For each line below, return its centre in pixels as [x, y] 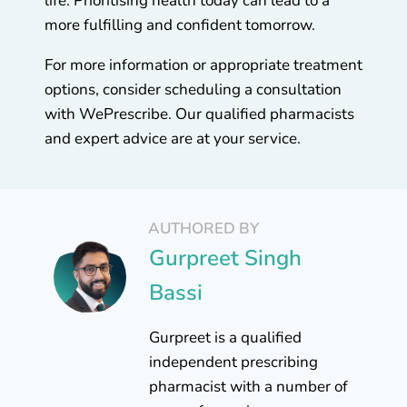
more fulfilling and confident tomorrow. [182, 25]
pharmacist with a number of [248, 387]
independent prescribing [233, 362]
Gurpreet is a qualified [225, 338]
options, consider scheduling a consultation [193, 90]
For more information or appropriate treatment [203, 65]
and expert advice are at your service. [173, 139]
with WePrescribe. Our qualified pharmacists [199, 114]
